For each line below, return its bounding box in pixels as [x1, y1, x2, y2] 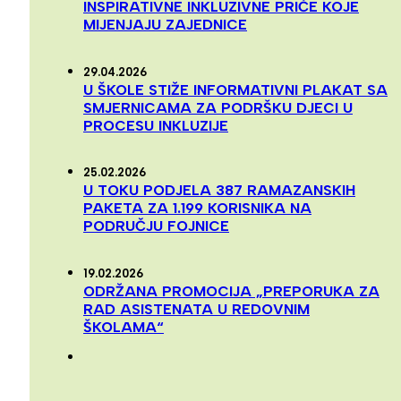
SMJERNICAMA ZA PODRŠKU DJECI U [83, 98, 353, 116]
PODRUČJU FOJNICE [83, 218, 229, 235]
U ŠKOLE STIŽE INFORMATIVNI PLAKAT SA [83, 81, 388, 98]
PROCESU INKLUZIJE [83, 116, 228, 134]
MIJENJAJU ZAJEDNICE [83, 15, 247, 33]
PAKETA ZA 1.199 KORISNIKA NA [83, 200, 311, 218]
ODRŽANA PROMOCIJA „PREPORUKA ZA [83, 283, 380, 301]
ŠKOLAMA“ [83, 319, 164, 337]
